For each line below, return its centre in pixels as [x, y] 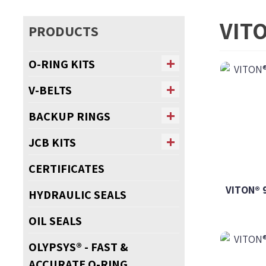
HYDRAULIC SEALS [77, 194]
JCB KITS [52, 142]
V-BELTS [50, 90]
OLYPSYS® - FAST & [78, 246]
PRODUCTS [63, 31]
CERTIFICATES [66, 168]
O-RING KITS [61, 64]
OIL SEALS [55, 220]
